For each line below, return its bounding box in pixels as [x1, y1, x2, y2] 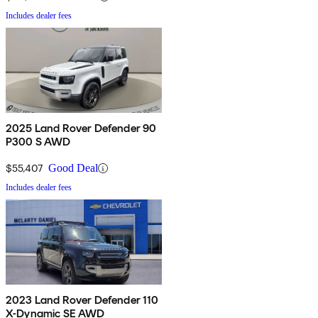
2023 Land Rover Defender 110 [6, 293, 159, 307]
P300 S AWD [6, 135, 71, 149]
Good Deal [48, 162, 98, 175]
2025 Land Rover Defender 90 [6, 121, 157, 136]
